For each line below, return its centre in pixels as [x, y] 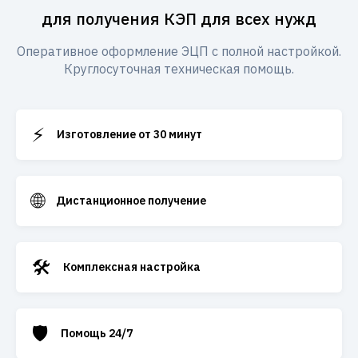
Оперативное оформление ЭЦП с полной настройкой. [179, 51]
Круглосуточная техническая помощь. [179, 69]
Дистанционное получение [131, 201]
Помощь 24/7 [97, 333]
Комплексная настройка [132, 267]
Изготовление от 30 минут [129, 134]
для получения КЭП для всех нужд [179, 19]
